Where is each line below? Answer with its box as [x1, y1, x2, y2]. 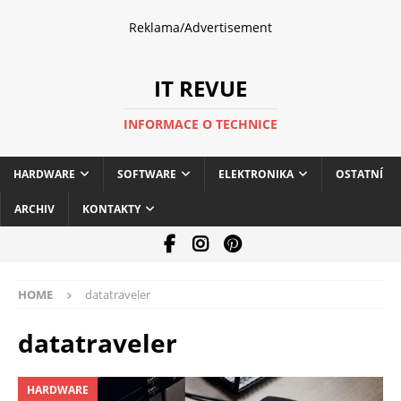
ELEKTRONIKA [218, 166, 294, 182]
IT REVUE [154, 73, 247, 103]
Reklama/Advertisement [129, 19, 272, 36]
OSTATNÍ [336, 166, 383, 182]
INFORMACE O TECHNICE [124, 115, 277, 132]
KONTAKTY [82, 201, 141, 217]
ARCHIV [14, 201, 55, 217]
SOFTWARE [117, 166, 176, 182]
